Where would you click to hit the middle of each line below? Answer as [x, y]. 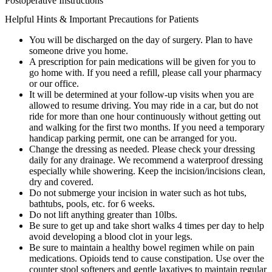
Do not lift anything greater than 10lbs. [103, 214]
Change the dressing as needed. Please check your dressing [142, 149]
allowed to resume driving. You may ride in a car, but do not [144, 105]
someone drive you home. [79, 50]
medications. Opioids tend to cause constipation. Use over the [147, 258]
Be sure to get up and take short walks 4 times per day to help [147, 225]
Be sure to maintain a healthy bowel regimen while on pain [142, 247]
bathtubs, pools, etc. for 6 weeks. [92, 203]
